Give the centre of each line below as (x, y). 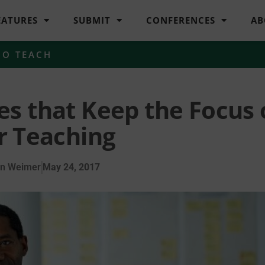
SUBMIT (92, 20)
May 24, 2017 (71, 167)
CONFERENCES (181, 20)
